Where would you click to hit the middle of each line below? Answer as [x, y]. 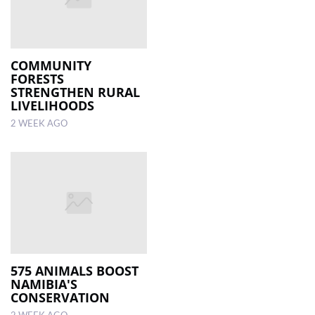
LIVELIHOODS [52, 105]
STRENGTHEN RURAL [75, 92]
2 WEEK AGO [39, 123]
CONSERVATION [60, 298]
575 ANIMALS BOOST [75, 271]
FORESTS [37, 78]
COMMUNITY [51, 65]
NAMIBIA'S [44, 284]
